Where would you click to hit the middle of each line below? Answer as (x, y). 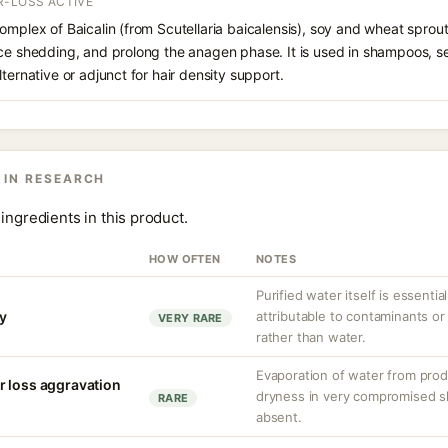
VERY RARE (190, 318)
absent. (279, 417)
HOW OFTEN (185, 259)
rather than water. (311, 337)
